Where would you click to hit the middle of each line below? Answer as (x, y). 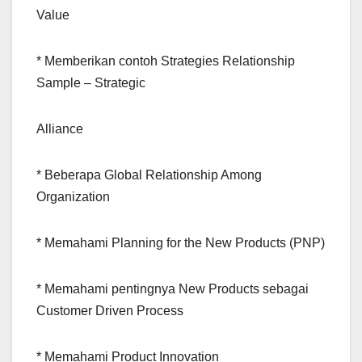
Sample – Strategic (91, 83)
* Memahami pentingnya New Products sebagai (173, 289)
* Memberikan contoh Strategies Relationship (166, 61)
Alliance (60, 129)
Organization (73, 197)
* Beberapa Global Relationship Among (149, 175)
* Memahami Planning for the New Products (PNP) (181, 243)
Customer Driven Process (110, 311)
